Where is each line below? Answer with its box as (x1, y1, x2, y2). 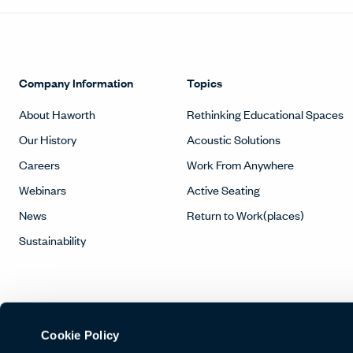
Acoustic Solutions (186, 131, 281, 148)
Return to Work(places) (186, 206, 304, 224)
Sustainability (19, 232, 86, 249)
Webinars (19, 181, 66, 199)
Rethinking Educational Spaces (186, 106, 344, 123)
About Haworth (19, 106, 95, 123)
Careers (19, 156, 60, 173)
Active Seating (186, 181, 260, 199)
